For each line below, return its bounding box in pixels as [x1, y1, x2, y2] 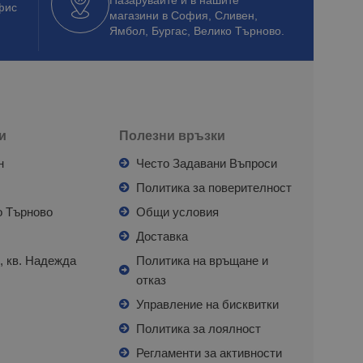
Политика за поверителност [135, 180, 292, 194]
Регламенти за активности [135, 345, 282, 360]
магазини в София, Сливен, [109, 8, 258, 22]
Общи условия [135, 204, 219, 219]
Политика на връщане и [135, 253, 268, 267]
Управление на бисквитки [135, 297, 279, 311]
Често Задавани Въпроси [135, 156, 277, 170]
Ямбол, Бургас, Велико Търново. [109, 23, 284, 37]
